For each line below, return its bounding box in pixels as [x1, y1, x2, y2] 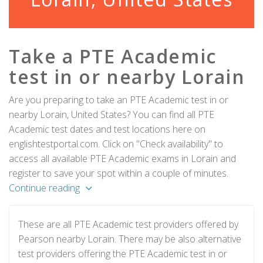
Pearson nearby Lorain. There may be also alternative [18, 232, 241, 245]
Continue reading [9, 181, 80, 194]
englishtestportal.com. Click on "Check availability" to [9, 137, 223, 150]
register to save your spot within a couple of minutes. [9, 167, 228, 180]
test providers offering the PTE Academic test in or [18, 247, 227, 260]
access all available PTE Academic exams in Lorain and [9, 152, 236, 165]
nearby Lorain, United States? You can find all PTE [9, 108, 214, 121]
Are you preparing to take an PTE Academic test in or [9, 93, 228, 106]
